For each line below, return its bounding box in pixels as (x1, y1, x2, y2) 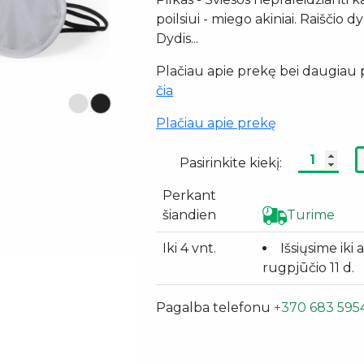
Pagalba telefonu (156, 299, 274, 315)
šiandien (162, 206, 216, 223)
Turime (287, 206, 335, 223)
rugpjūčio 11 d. (262, 259, 354, 275)
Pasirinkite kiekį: (179, 154, 282, 171)
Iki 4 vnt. (162, 240, 216, 256)
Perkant (162, 187, 216, 203)
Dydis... (156, 30, 198, 46)
